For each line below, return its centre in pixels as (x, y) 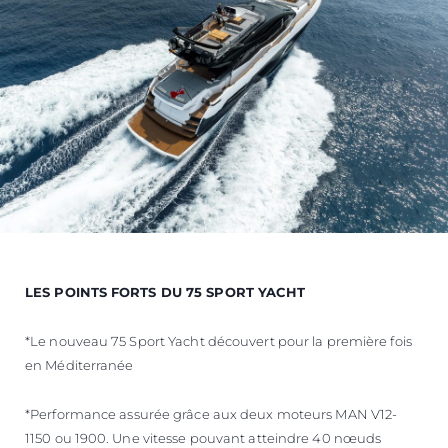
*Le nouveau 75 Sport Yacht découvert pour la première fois (218, 340)
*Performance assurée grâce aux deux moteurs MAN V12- (211, 413)
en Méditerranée (79, 364)
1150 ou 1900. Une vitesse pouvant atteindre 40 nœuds (203, 437)
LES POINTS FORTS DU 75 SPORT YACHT (167, 291)
